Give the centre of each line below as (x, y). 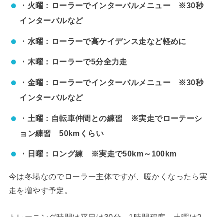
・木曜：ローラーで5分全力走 (73, 62)
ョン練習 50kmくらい (62, 133)
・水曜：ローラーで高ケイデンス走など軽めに (103, 41)
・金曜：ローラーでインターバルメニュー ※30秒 (112, 82)
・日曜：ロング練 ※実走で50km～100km (98, 154)
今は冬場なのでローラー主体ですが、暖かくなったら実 (108, 176)
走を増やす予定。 (40, 190)
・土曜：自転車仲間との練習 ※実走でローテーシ (111, 118)
